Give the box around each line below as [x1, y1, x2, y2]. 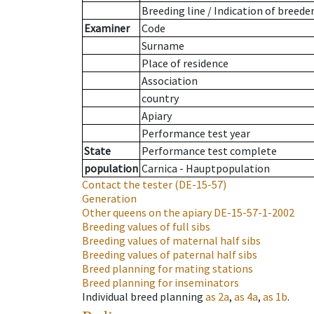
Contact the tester [82, 177, 172, 192]
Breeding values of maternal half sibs [82, 233, 261, 248]
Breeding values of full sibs [82, 219, 210, 234]
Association [142, 74, 198, 88]
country [142, 91, 179, 106]
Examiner [84, 21, 130, 36]
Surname [142, 39, 184, 53]
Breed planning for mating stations [82, 261, 253, 276]
